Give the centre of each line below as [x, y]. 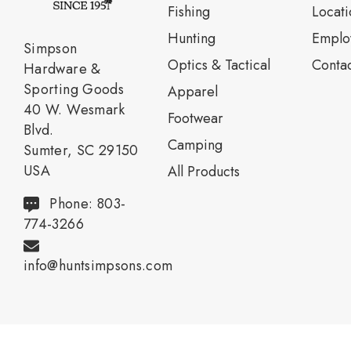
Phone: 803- [88, 204]
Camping [195, 145]
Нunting [191, 38]
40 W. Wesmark [74, 110]
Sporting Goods [74, 90]
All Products [203, 172]
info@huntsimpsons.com [98, 266]
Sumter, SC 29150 [81, 151]
